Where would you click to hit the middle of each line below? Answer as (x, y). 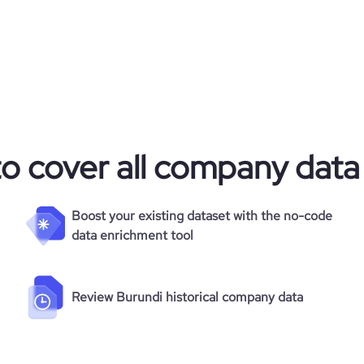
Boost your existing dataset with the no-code (202, 216)
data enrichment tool (132, 235)
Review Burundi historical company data (187, 297)
